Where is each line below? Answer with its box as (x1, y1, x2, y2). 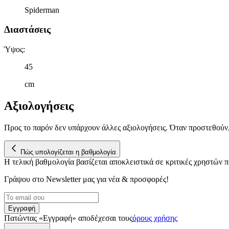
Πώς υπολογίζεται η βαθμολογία (20, 148, 116, 156)
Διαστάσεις (4, 24, 51, 35)
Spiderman (25, 5, 59, 14)
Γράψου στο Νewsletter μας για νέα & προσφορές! (4, 174, 169, 184)
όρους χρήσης (132, 213, 177, 222)
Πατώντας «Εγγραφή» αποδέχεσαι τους (4, 213, 132, 222)
